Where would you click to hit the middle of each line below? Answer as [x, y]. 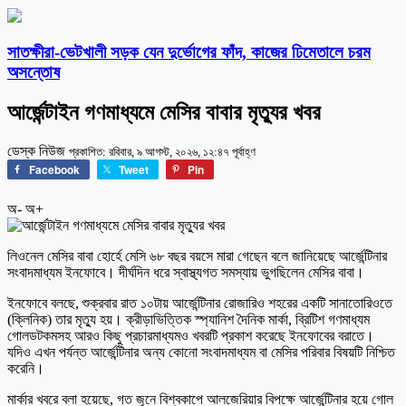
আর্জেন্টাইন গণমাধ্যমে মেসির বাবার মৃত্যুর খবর [164, 113]
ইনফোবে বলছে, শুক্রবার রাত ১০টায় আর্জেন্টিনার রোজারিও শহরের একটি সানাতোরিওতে [200, 304]
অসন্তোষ [34, 72]
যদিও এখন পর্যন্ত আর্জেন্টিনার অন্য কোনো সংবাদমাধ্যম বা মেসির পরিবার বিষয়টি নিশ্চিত [201, 353]
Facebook [54, 170]
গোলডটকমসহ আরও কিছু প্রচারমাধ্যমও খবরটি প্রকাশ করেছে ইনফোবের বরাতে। [191, 336]
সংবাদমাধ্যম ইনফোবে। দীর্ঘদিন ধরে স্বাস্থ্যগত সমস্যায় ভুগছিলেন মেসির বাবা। [186, 273]
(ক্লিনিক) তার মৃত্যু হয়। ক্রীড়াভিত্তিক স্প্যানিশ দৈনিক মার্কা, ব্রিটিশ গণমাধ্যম [188, 320]
